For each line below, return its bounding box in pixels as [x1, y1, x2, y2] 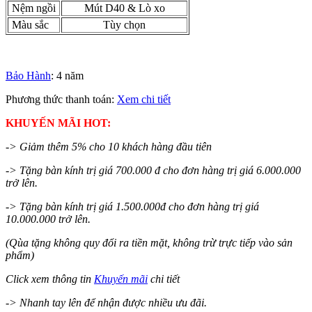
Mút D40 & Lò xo [84, 1, 165, 14]
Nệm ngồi [9, 1, 56, 14]
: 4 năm [51, 69, 84, 81]
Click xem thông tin [6, 272, 94, 285]
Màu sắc [9, 18, 49, 31]
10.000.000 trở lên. [6, 212, 91, 225]
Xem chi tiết [117, 93, 171, 105]
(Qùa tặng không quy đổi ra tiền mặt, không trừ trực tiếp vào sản [6, 236, 292, 249]
